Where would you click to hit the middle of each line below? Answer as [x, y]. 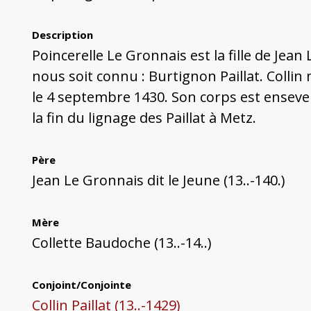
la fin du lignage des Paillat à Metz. [144, 118]
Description [62, 35]
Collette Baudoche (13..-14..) [121, 243]
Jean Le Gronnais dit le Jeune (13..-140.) [158, 180]
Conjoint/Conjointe [81, 285]
